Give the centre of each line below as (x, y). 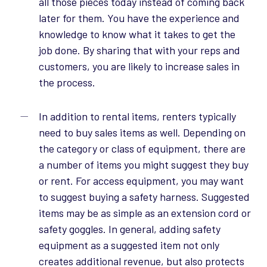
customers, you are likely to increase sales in (139, 66)
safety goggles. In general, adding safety (129, 229)
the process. (67, 83)
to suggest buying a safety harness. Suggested (144, 197)
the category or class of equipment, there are (142, 149)
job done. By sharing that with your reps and (139, 50)
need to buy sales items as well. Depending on (142, 133)
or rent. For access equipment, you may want (141, 181)
